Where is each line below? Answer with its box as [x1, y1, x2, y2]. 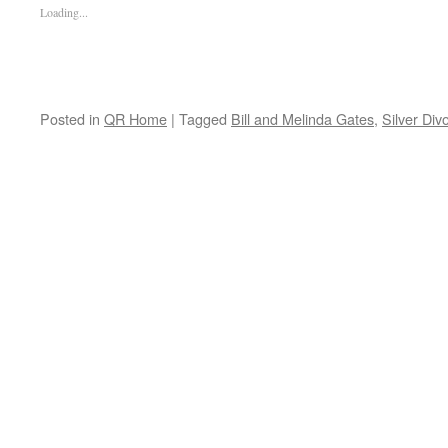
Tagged [179, 108, 227, 129]
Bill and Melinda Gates [231, 108, 374, 129]
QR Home [104, 108, 167, 129]
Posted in [40, 108, 100, 129]
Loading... [40, 4, 88, 20]
